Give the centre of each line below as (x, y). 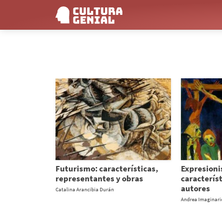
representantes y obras (99, 178)
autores (195, 188)
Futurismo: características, (107, 168)
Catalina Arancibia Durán (85, 189)
